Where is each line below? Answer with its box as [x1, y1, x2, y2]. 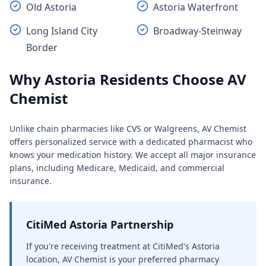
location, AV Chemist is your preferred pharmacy [26, 254, 219, 265]
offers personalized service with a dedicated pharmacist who [9, 136, 252, 147]
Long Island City [26, 24, 97, 37]
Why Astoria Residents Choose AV [9, 69, 246, 89]
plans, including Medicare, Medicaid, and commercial [9, 162, 224, 173]
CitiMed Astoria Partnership [26, 217, 173, 232]
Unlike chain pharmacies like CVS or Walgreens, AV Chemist [9, 123, 246, 134]
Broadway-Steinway [153, 24, 242, 37]
